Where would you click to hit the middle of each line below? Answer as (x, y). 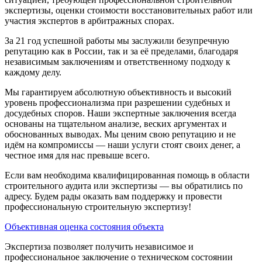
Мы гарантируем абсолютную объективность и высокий (118, 92)
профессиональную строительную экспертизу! (98, 206)
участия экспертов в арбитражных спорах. (89, 20)
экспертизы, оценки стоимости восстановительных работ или (129, 10)
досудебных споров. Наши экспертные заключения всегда (120, 113)
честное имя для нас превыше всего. (77, 155)
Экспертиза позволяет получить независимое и (99, 246)
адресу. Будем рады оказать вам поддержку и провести (113, 196)
